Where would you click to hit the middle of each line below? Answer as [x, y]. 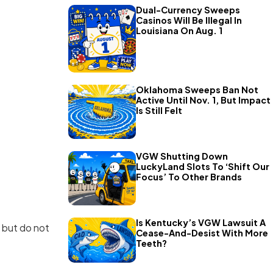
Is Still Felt [159, 111]
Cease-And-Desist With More [202, 232]
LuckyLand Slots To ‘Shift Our [202, 166]
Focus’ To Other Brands [189, 176]
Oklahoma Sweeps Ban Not [197, 90]
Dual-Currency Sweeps [188, 10]
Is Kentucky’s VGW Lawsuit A [200, 222]
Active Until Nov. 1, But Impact [203, 100]
